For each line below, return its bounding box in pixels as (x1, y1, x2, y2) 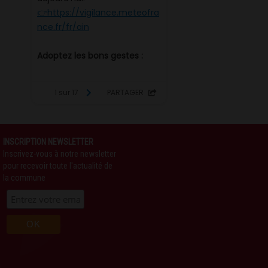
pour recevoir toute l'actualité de (3, 160, 112, 170)
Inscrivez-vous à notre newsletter (3, 148, 116, 159)
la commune (3, 172, 45, 182)
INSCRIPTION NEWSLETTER (3, 136, 93, 147)
